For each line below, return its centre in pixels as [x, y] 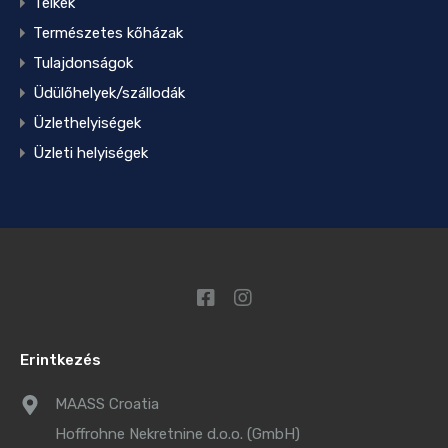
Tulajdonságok [83, 62]
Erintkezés [60, 360]
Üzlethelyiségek [87, 122]
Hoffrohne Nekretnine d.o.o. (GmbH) [177, 434]
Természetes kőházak [108, 32]
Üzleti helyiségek [90, 152]
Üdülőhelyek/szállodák [109, 92]
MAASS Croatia [107, 404]
